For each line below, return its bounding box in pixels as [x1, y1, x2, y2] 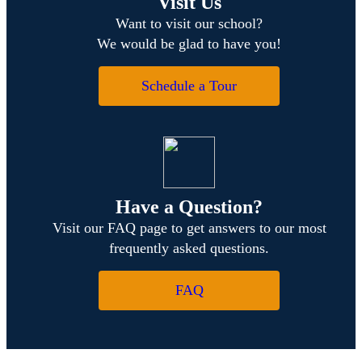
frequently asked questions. [109, 239, 269, 256]
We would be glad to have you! [97, 35, 281, 52]
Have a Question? [116, 196, 263, 217]
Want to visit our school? [116, 15, 263, 32]
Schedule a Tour [141, 77, 237, 94]
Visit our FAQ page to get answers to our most [52, 219, 326, 236]
